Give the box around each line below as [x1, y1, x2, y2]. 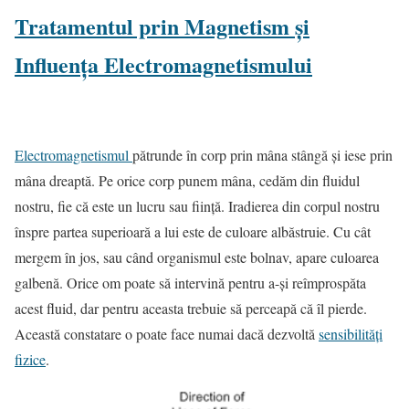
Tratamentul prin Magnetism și [15, 10, 309, 43]
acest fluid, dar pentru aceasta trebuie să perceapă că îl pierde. [15, 299, 367, 319]
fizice [15, 350, 46, 370]
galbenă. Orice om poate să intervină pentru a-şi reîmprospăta [15, 273, 366, 293]
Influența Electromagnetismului [15, 48, 312, 81]
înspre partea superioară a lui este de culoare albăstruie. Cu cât [15, 222, 371, 242]
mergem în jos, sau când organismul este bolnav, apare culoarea [15, 247, 379, 267]
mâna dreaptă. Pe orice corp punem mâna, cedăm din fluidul [15, 171, 360, 191]
